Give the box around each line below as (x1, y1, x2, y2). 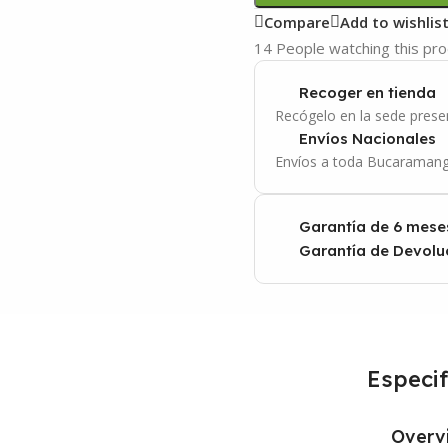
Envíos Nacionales (299, 129, 436, 148)
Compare (264, 11, 330, 32)
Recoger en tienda (299, 83, 436, 102)
